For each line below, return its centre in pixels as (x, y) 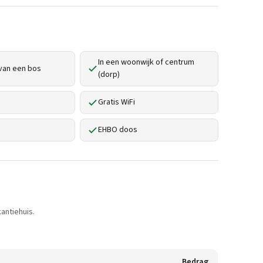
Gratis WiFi (117, 102)
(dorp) (109, 75)
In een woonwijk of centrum (146, 62)
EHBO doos (118, 130)
